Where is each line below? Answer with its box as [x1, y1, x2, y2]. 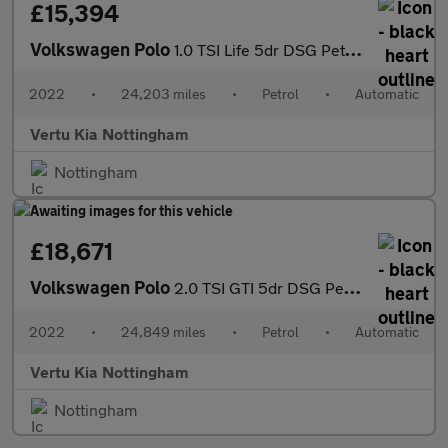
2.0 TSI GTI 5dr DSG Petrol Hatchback [174, 278, 344, 298]
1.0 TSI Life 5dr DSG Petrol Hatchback [174, 40, 345, 60]
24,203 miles [121, 85, 206, 103]
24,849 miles [121, 323, 206, 341]
